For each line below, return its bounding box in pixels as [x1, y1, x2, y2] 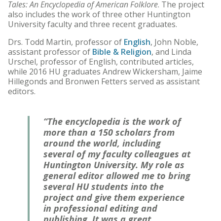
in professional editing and [43, 202, 157, 215]
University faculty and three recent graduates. [8, 19, 177, 30]
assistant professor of [8, 46, 92, 58]
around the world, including [43, 137, 161, 149]
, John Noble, [150, 37, 198, 48]
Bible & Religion [92, 46, 151, 58]
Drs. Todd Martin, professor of [8, 37, 124, 48]
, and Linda [151, 46, 191, 58]
